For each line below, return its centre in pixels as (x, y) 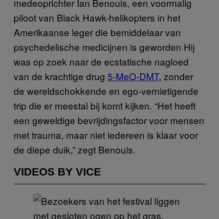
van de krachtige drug (61, 76)
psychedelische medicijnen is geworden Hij (104, 46)
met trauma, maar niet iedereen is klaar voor (106, 134)
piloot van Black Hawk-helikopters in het (97, 17)
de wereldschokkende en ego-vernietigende (106, 90)
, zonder (176, 76)
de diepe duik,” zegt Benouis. (75, 149)
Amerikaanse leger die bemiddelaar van (97, 32)
